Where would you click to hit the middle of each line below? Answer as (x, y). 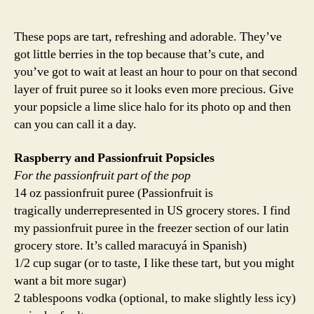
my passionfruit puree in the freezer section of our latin (151, 228)
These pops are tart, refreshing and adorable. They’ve (148, 37)
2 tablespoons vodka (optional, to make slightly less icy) (155, 298)
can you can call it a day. (75, 124)
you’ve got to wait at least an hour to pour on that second (156, 72)
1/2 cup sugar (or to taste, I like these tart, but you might (154, 263)
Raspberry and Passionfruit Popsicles (114, 158)
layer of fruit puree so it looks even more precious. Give (154, 89)
